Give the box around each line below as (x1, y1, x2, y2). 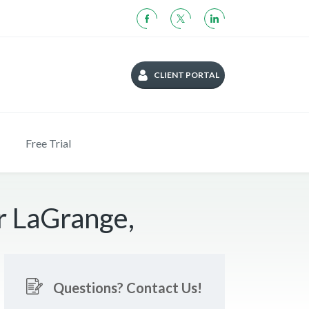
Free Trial (26, 137, 71, 150)
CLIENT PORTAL (153, 70, 219, 80)
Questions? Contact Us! (53, 279, 203, 296)
